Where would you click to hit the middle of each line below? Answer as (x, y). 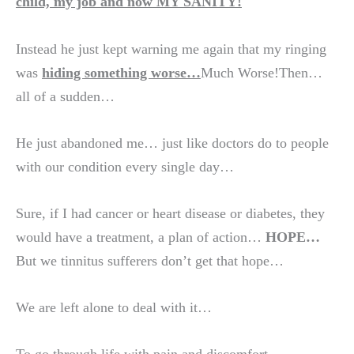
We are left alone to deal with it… (114, 308)
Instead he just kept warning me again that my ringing (171, 49)
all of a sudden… (65, 96)
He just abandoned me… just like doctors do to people (172, 143)
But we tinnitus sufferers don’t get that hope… (150, 261)
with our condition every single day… (125, 166)
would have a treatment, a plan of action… (139, 237)
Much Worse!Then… (262, 72)
